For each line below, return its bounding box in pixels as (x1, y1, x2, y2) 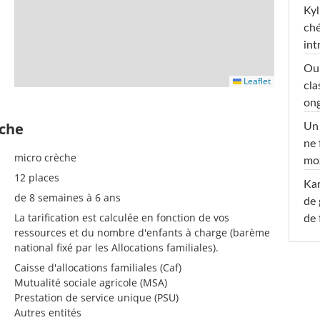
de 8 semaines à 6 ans (14, 190, 121, 204)
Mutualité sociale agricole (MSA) (14, 275, 167, 289)
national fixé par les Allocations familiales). (14, 240, 219, 254)
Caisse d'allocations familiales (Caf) (14, 260, 181, 274)
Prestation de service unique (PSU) (14, 290, 179, 304)
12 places (14, 170, 59, 184)
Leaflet (241, 74, 271, 87)
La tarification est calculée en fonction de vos (14, 210, 229, 224)
